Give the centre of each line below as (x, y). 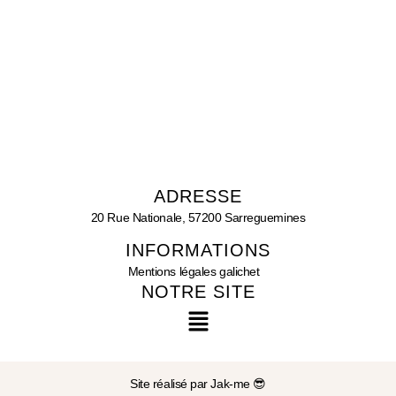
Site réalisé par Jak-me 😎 (198, 384)
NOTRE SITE (198, 292)
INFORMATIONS (198, 251)
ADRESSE (198, 196)
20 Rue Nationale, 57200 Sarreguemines (198, 217)
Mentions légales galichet (194, 272)
